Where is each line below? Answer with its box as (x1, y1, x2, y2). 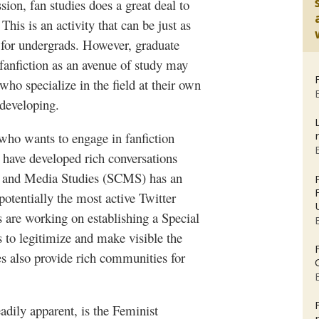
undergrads (19, 36, 75, 54)
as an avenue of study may (48, 56, 188, 74)
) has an (142, 168, 182, 187)
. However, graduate (75, 36, 179, 54)
